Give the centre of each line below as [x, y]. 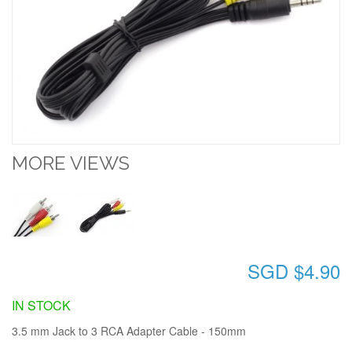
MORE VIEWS [71, 163]
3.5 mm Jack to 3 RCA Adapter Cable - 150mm [129, 330]
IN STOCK [41, 305]
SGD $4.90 [294, 270]
